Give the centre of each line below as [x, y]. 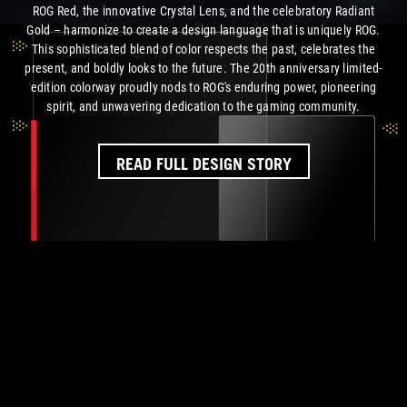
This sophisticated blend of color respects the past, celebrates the [203, 49]
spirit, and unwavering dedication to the [152, 106]
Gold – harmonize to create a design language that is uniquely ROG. [203, 30]
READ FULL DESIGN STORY [203, 163]
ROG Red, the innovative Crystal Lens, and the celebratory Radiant [203, 11]
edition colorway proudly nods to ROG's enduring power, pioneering [203, 87]
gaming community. [308, 106]
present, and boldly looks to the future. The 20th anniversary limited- [203, 68]
